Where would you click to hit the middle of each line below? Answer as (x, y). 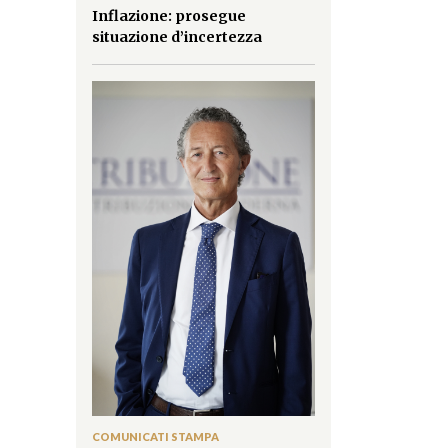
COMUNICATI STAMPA (155, 436)
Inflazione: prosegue (169, 16)
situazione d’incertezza (177, 37)
